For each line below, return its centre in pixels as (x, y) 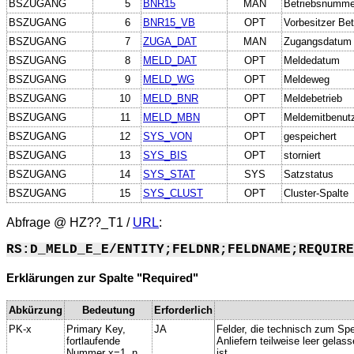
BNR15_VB (169, 22)
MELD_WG (169, 79)
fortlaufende (93, 341)
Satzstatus (309, 174)
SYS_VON (168, 136)
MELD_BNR (171, 98)
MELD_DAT (170, 60)
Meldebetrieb (313, 98)
